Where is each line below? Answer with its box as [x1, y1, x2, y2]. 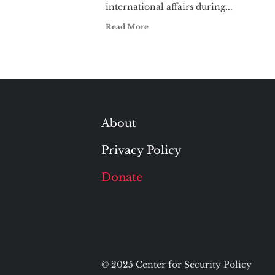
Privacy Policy [101, 144, 182, 157]
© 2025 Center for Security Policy [101, 259, 252, 270]
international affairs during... [106, 1, 233, 12]
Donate [101, 171, 142, 184]
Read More [106, 22, 149, 31]
